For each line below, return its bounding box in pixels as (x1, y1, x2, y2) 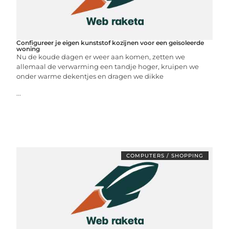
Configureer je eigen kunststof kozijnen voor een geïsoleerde (16, 38, 204, 47)
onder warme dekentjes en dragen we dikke (16, 72, 164, 80)
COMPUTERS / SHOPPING (126, 152, 203, 159)
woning (16, 44, 40, 53)
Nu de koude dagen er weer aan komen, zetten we (16, 52, 186, 61)
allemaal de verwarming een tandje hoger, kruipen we (16, 62, 199, 71)
